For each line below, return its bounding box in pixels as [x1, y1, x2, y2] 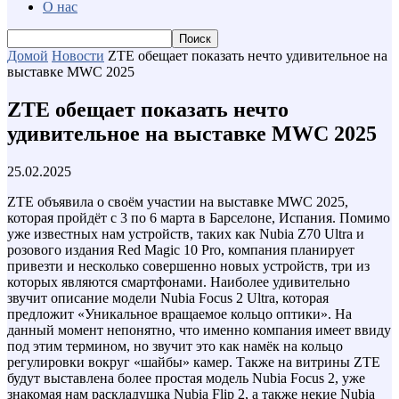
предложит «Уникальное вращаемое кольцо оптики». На [7, 305, 352, 322]
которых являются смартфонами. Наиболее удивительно [7, 273, 350, 289]
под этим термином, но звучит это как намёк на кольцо [7, 338, 343, 354]
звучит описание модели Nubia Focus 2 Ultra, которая [7, 289, 329, 305]
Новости [52, 48, 104, 63]
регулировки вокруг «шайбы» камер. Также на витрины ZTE [7, 354, 380, 370]
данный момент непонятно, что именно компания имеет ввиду [7, 322, 391, 338]
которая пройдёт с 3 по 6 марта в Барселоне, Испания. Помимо [7, 209, 390, 225]
